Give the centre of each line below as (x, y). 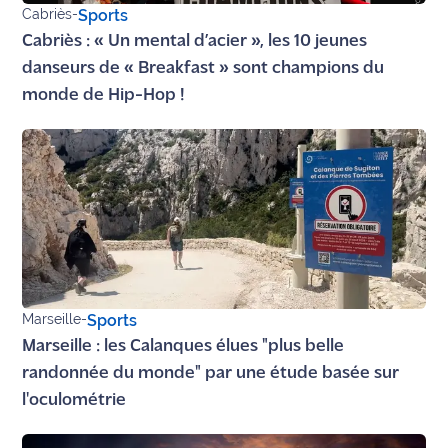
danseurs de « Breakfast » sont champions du (203, 68)
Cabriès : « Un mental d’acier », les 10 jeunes (195, 41)
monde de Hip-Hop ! (104, 95)
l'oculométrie (74, 400)
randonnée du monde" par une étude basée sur (211, 373)
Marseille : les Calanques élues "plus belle (183, 346)
